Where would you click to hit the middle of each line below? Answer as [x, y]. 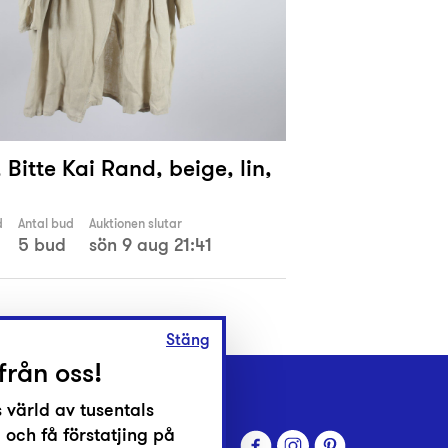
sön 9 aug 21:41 [150, 245]
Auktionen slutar [135, 224]
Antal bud [46, 224]
